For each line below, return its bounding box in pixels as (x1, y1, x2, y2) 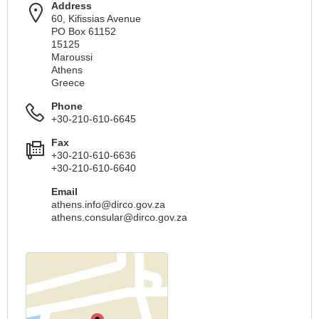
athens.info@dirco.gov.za (51, 199, 165, 210)
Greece (51, 77, 85, 88)
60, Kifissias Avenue (51, 13, 141, 24)
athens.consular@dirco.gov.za (51, 211, 187, 223)
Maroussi (51, 51, 93, 63)
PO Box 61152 (51, 26, 116, 37)
